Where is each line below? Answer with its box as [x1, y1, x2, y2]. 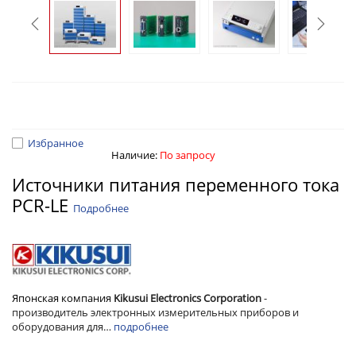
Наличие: [111, 148, 160, 162]
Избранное [28, 136, 83, 150]
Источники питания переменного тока [12, 172, 339, 196]
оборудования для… [12, 319, 114, 334]
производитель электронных [12, 304, 156, 319]
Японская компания [12, 290, 114, 305]
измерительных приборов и [158, 304, 299, 319]
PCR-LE [12, 193, 73, 217]
